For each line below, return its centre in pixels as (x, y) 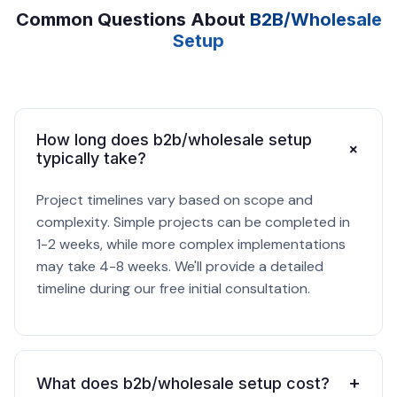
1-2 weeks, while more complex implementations (191, 244)
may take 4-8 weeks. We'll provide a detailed (180, 266)
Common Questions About (132, 19)
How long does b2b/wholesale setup (174, 140)
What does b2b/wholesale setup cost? (183, 383)
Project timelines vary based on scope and (175, 200)
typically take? (91, 158)
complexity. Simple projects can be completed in (193, 222)
